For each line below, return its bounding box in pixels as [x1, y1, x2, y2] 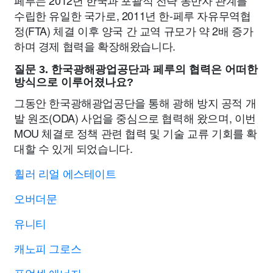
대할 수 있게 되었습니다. [14, 140, 133, 156]
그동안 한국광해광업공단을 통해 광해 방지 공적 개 [14, 94, 257, 110]
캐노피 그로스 [14, 240, 82, 256]
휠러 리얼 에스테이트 [14, 165, 116, 181]
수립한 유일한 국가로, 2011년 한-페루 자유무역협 [14, 7, 251, 23]
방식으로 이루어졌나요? [14, 76, 133, 88]
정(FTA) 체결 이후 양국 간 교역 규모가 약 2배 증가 [14, 23, 253, 38]
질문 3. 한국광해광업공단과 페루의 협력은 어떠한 [14, 63, 258, 76]
